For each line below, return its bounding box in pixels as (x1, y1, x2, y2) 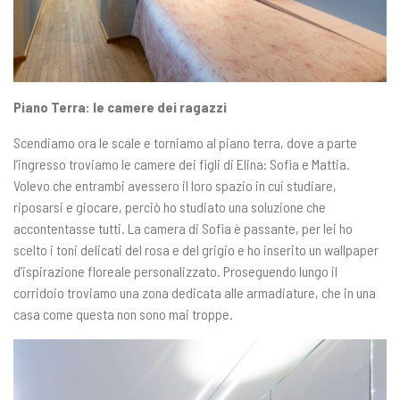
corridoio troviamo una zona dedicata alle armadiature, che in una (13, 283, 376, 301)
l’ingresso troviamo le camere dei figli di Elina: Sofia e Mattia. (13, 154, 350, 172)
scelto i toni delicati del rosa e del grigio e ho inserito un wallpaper (13, 240, 379, 258)
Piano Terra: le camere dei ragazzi (13, 97, 227, 115)
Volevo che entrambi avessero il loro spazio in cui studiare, (13, 176, 337, 194)
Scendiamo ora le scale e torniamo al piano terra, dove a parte (13, 133, 357, 151)
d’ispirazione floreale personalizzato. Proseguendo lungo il (13, 262, 337, 279)
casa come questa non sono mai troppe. (13, 304, 236, 322)
